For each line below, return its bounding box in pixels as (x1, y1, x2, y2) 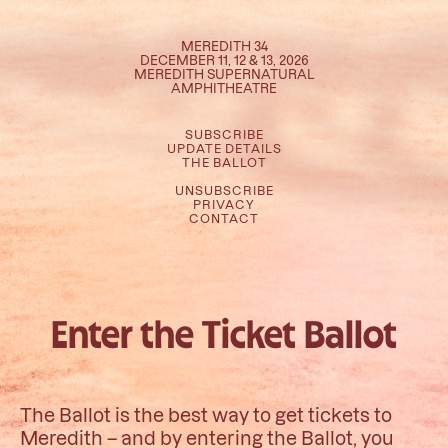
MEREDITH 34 (180, 38, 268, 54)
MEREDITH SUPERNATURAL (134, 66, 314, 82)
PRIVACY (193, 196, 255, 211)
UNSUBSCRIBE (174, 182, 274, 197)
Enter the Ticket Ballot (51, 319, 397, 354)
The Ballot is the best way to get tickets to (20, 402, 392, 425)
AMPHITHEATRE (171, 80, 277, 96)
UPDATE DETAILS (166, 141, 282, 156)
